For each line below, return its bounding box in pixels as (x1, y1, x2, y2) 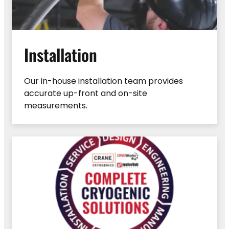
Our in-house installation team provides (24, 75, 183, 87)
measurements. (24, 99, 87, 111)
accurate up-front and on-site (24, 87, 147, 99)
